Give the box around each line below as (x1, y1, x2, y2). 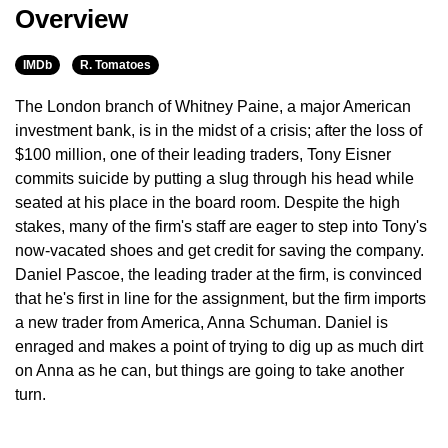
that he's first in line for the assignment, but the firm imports (15, 290, 426, 308)
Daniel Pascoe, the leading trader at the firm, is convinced (15, 266, 422, 284)
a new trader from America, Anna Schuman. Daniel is (15, 314, 388, 332)
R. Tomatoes (80, 58, 151, 73)
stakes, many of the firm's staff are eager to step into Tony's (15, 218, 427, 236)
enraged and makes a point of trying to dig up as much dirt (15, 338, 423, 356)
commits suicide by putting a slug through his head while (15, 170, 414, 188)
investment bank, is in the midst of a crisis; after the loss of (15, 122, 422, 140)
